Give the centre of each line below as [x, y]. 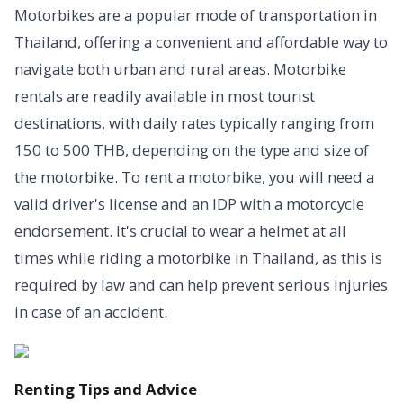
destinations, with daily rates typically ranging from [194, 123]
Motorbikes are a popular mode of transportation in [196, 15]
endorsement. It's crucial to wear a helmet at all [180, 231]
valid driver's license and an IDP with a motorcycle [189, 204]
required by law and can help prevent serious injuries [201, 285]
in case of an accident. [91, 312]
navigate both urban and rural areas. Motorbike [180, 69]
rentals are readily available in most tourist [165, 96]
